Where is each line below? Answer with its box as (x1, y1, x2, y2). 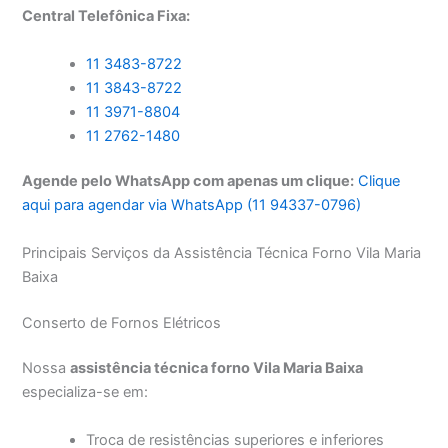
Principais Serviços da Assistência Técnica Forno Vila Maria (22, 243, 422, 262)
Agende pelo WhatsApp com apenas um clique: (22, 172, 355, 191)
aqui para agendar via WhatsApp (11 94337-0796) (22, 196, 362, 215)
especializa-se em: (22, 383, 149, 402)
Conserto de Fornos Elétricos (22, 313, 222, 332)
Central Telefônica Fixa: (22, 7, 191, 26)
